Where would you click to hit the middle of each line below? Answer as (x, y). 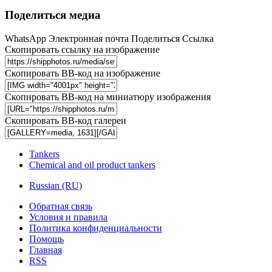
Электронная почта (89, 38)
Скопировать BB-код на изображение (83, 73)
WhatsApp (25, 38)
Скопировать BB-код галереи (66, 120)
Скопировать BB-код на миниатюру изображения (108, 97)
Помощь (46, 239)
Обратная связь (61, 206)
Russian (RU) (56, 185)
